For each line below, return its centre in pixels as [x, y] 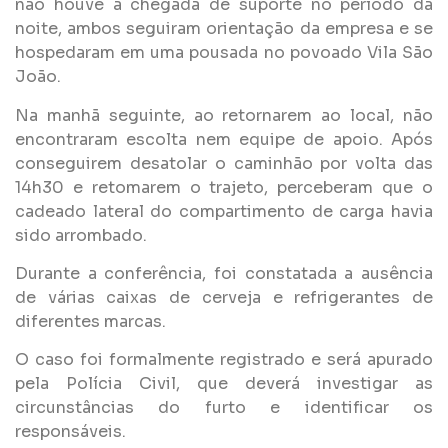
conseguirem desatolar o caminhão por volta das [224, 163]
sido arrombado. [81, 235]
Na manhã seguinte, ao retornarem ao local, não [224, 115]
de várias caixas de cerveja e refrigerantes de [224, 297]
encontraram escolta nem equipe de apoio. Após [224, 139]
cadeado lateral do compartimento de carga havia [224, 211]
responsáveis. [70, 432]
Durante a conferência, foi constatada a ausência [224, 273]
